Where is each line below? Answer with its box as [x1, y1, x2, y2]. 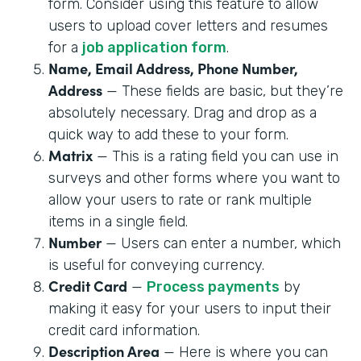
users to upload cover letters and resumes [48, 16, 328, 35]
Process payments [147, 277, 280, 296]
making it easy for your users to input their [48, 299, 331, 317]
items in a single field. [48, 212, 188, 230]
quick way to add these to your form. [48, 125, 288, 143]
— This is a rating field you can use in [93, 147, 338, 165]
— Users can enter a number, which [102, 234, 341, 252]
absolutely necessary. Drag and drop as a [48, 103, 317, 122]
